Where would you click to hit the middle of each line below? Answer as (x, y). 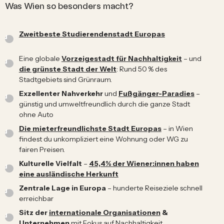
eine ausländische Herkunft (68, 174)
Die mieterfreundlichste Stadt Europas (90, 128)
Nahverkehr (82, 93)
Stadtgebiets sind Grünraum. (65, 79)
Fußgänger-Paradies (156, 93)
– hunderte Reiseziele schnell (154, 188)
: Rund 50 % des (141, 69)
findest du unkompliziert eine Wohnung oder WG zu (103, 139)
